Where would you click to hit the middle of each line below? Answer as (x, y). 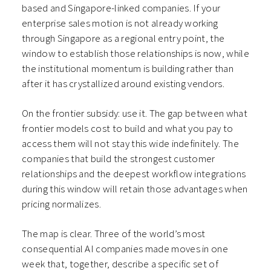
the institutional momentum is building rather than (128, 69)
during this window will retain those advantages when (135, 189)
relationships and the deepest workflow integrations (134, 174)
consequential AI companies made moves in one (125, 249)
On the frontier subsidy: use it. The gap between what (135, 113)
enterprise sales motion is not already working (120, 23)
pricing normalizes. (62, 204)
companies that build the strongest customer (119, 159)
